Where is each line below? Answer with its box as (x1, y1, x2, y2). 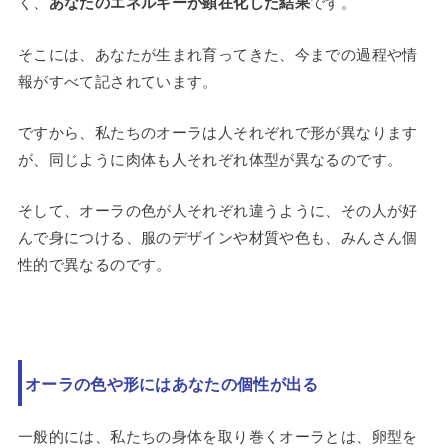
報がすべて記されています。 (17, 70, 218, 92)
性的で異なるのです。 (17, 253, 172, 275)
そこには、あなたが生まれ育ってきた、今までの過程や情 (17, 43, 418, 65)
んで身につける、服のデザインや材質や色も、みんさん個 (17, 226, 418, 248)
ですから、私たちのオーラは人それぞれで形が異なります (17, 121, 418, 143)
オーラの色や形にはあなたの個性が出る (25, 371, 319, 395)
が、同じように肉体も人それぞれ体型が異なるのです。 (17, 148, 403, 170)
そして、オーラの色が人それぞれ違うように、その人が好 (17, 199, 418, 221)
